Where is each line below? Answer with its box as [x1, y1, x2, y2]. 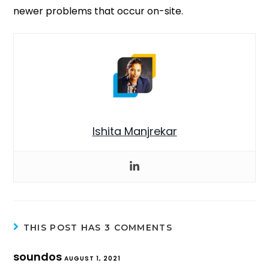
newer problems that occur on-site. [13, 4, 184, 18]
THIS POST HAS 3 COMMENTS [23, 222, 172, 233]
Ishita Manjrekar [92, 123, 177, 139]
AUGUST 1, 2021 [64, 253, 121, 263]
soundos [13, 249, 65, 264]
